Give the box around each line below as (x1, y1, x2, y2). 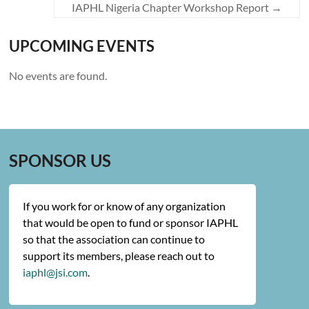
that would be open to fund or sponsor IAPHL (23, 216, 239, 229)
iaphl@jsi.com (23, 266, 88, 279)
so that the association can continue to (23, 232, 206, 246)
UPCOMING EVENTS (9, 37, 155, 55)
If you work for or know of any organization (23, 199, 226, 212)
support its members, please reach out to (23, 249, 215, 262)
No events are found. (9, 69, 108, 82)
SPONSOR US (9, 150, 112, 170)
